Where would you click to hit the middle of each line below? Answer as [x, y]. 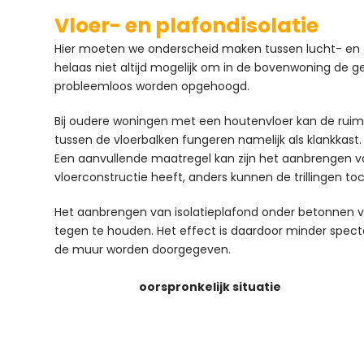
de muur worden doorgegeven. [143, 249]
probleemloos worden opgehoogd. [152, 86]
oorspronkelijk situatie [210, 286]
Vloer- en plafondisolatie [187, 25]
